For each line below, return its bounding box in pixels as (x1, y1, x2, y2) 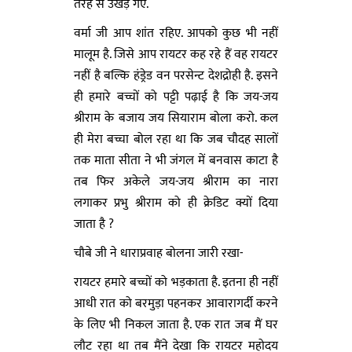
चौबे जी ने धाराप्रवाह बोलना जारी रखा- (74, 242, 243, 264)
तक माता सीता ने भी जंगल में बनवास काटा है (74, 149, 278, 171)
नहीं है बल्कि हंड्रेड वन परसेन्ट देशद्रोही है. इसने (74, 64, 278, 86)
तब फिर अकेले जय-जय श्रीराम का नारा (74, 170, 278, 192)
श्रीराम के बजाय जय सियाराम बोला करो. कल (74, 107, 278, 129)
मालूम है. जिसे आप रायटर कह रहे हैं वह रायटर (74, 43, 278, 65)
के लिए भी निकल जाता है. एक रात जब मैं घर (74, 313, 278, 335)
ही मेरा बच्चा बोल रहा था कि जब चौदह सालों (74, 128, 278, 150)
